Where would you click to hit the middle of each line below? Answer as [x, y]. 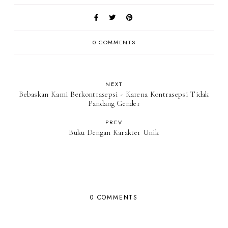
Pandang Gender [114, 103]
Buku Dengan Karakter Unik [114, 132]
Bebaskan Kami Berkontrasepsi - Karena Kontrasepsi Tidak [114, 94]
